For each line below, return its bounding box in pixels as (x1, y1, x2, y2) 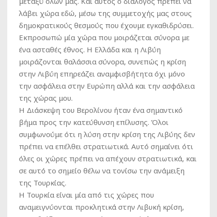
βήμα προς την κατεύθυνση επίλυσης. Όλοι (19, 117, 169, 127)
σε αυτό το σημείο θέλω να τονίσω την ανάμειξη (19, 165, 185, 175)
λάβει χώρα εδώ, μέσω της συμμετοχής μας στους (19, 8, 192, 18)
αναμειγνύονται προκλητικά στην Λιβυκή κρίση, (19, 201, 184, 212)
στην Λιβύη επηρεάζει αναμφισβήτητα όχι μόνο (19, 68, 185, 78)
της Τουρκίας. (19, 177, 66, 187)
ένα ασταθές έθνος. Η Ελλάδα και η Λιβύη (19, 44, 161, 54)
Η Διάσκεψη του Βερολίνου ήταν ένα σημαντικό (19, 105, 183, 115)
